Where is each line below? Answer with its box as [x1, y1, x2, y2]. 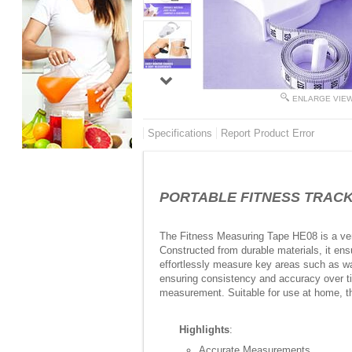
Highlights [179, 324, 229, 335]
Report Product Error [221, 127, 314, 139]
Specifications [148, 127, 212, 139]
